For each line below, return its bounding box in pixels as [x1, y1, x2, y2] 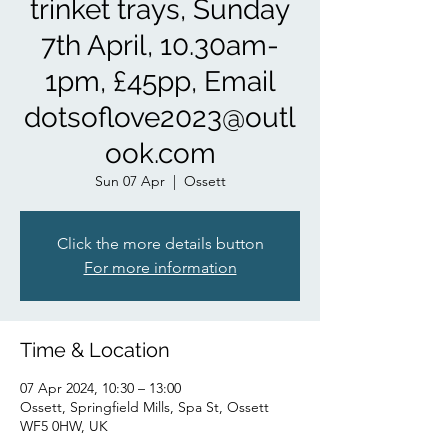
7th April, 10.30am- [41, 29, 279, 62]
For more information [83, 258, 237, 277]
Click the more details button [56, 234, 264, 253]
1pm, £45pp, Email [44, 65, 276, 98]
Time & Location [20, 338, 170, 362]
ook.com [104, 137, 216, 170]
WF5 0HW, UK [20, 417, 108, 435]
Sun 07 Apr [94, 172, 165, 190]
